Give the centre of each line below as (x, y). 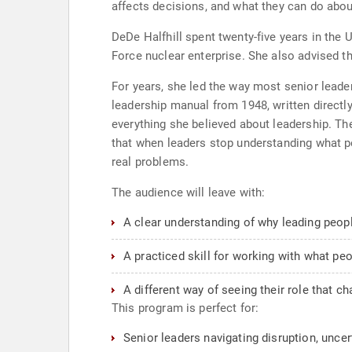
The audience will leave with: (189, 192)
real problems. (150, 162)
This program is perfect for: (185, 308)
